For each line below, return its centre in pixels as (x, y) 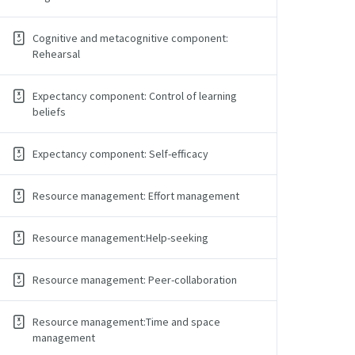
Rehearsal (56, 54)
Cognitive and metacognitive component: (130, 38)
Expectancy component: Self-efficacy (120, 154)
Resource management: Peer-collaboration (135, 280)
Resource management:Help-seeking (120, 238)
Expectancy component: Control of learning (135, 96)
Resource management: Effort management (136, 196)
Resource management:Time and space (126, 322)
